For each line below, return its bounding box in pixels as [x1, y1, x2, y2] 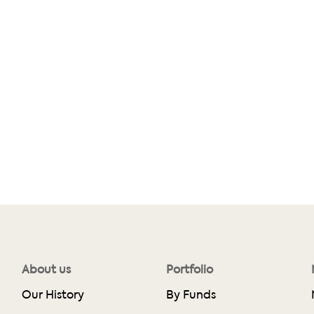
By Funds [166, 285, 217, 303]
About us [22, 260, 71, 278]
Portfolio [166, 260, 214, 278]
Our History [22, 285, 85, 303]
